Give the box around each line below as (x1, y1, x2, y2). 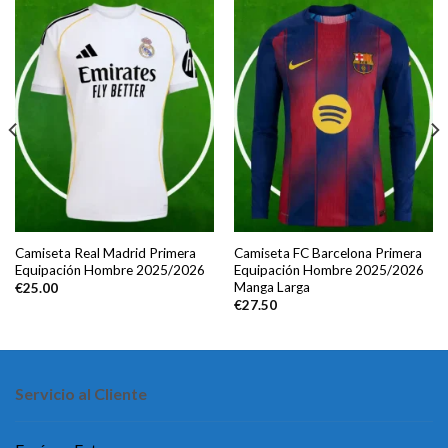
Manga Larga (233, 278, 310, 295)
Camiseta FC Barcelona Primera (233, 244, 422, 261)
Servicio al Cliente (15, 384, 147, 404)
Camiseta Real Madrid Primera (14, 244, 196, 261)
